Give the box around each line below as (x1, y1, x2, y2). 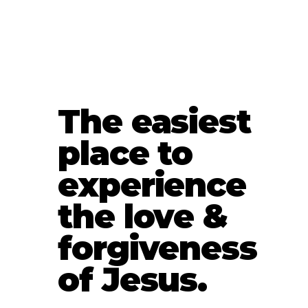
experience (58, 165, 247, 206)
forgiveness (58, 228, 257, 269)
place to (58, 133, 193, 174)
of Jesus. (58, 260, 208, 300)
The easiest (58, 102, 251, 142)
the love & (58, 197, 228, 237)
